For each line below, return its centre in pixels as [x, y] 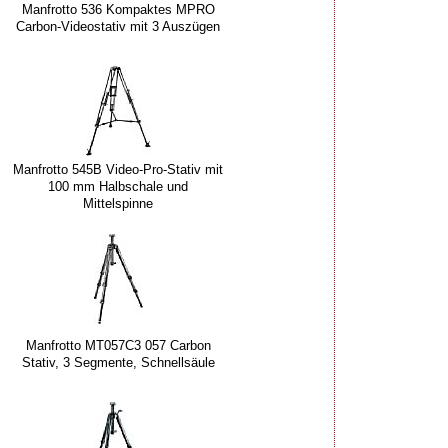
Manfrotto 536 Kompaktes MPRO [118, 10]
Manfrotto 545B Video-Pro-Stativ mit [118, 169]
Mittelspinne [118, 203]
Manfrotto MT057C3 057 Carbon [118, 346]
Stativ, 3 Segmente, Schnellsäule [118, 363]
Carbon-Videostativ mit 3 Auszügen [118, 27]
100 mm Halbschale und [118, 186]
